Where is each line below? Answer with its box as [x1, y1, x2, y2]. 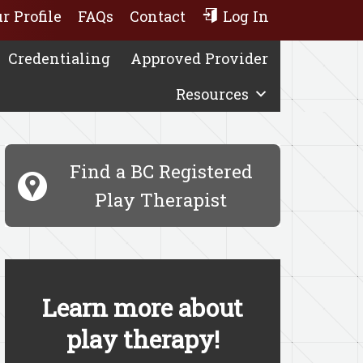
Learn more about [42, 292, 243, 323]
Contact [130, 6, 186, 26]
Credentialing [8, 49, 110, 68]
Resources [176, 84, 249, 104]
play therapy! [66, 323, 220, 355]
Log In [223, 6, 269, 26]
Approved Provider [130, 49, 268, 68]
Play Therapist [95, 188, 228, 211]
